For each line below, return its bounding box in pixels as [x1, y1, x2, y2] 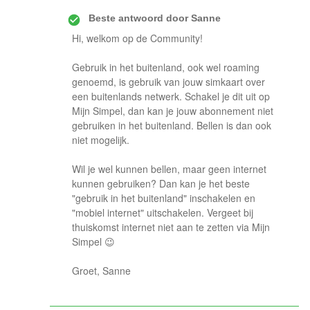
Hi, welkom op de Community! [72, 31, 203, 45]
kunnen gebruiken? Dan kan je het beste [72, 176, 250, 190]
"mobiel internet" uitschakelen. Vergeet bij [72, 206, 253, 219]
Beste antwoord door [89, 12, 188, 24]
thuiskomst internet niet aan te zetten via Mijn [72, 220, 270, 234]
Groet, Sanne [72, 264, 131, 277]
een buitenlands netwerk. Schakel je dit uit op [72, 89, 270, 103]
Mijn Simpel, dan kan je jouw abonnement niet [72, 104, 273, 118]
